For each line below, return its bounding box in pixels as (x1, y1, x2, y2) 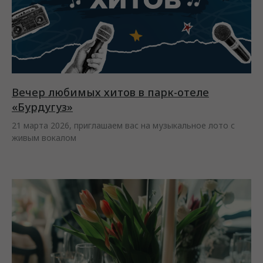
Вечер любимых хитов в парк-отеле (12, 85, 209, 99)
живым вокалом (12, 131, 76, 143)
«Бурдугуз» (12, 99, 73, 114)
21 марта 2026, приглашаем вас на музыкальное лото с (12, 119, 235, 131)
